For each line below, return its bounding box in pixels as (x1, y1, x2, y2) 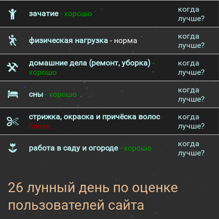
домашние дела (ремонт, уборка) (29, 58, 151, 67)
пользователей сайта (8, 197, 144, 213)
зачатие (29, 9, 58, 18)
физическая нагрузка (29, 36, 108, 45)
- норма (108, 36, 137, 45)
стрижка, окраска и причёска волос (29, 112, 160, 121)
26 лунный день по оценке (8, 179, 178, 196)
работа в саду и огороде (29, 143, 118, 153)
